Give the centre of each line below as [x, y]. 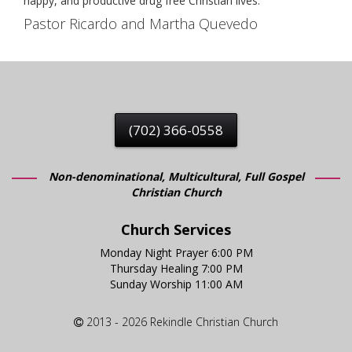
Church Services [176, 229]
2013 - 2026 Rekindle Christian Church [181, 322]
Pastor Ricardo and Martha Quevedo [141, 24]
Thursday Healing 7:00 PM [176, 268]
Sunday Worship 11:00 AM [176, 284]
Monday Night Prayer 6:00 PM [176, 253]
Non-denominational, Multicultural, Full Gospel [176, 176]
